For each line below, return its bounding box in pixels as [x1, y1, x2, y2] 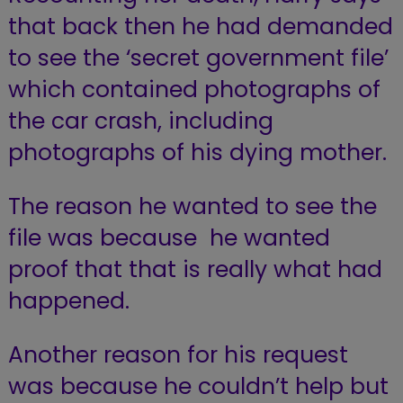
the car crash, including [7, 105, 273, 138]
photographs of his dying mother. [7, 137, 387, 169]
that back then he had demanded [7, 11, 393, 43]
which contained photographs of [7, 74, 381, 106]
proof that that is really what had [7, 254, 382, 286]
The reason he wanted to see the [7, 191, 377, 223]
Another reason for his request [7, 339, 348, 372]
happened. [7, 285, 130, 318]
